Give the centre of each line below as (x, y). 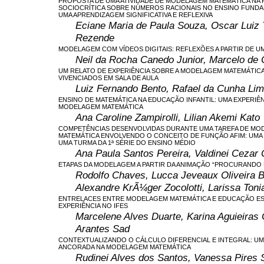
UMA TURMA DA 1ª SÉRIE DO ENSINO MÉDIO (127, 142)
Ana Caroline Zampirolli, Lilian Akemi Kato (168, 117)
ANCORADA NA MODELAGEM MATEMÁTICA (125, 247)
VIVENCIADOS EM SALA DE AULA (108, 77)
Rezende (95, 37)
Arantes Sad (103, 228)
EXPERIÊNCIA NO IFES (93, 205)
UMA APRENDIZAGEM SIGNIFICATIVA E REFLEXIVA (136, 14)
